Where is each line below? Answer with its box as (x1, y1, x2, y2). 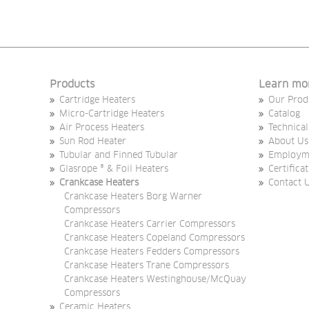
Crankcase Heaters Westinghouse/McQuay (64, 275, 246, 285)
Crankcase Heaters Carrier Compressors (64, 220, 235, 230)
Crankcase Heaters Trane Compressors (64, 261, 229, 271)
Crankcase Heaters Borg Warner (64, 192, 202, 202)
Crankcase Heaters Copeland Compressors (64, 234, 245, 243)
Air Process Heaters (59, 123, 144, 133)
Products (50, 79, 94, 90)
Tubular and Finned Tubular (59, 151, 178, 161)
